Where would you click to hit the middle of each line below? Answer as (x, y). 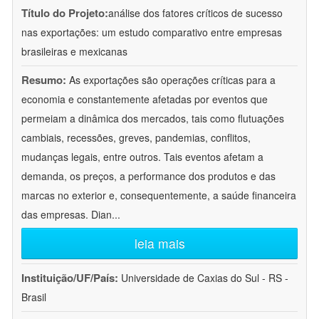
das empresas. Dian (67, 215)
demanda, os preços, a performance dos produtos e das (148, 176)
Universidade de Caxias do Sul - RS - (205, 278)
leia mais (159, 244)
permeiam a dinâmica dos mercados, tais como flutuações (153, 119)
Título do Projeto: (65, 13)
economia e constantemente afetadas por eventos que (145, 99)
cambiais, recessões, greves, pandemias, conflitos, (136, 138)
